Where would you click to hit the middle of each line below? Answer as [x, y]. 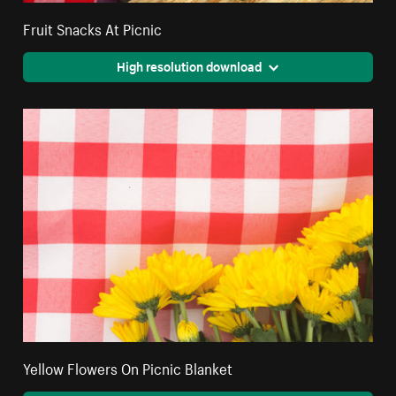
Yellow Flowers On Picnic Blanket [128, 366]
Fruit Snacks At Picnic [93, 27]
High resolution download [189, 65]
